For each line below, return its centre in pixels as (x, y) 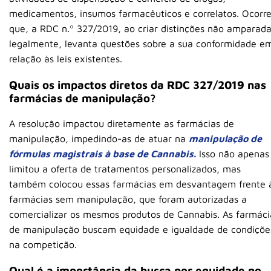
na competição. (43, 244)
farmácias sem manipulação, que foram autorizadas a (128, 199)
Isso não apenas (233, 153)
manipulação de (225, 138)
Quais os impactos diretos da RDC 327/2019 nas (138, 85)
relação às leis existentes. (66, 59)
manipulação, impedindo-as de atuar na (99, 138)
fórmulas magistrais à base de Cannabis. (103, 153)
